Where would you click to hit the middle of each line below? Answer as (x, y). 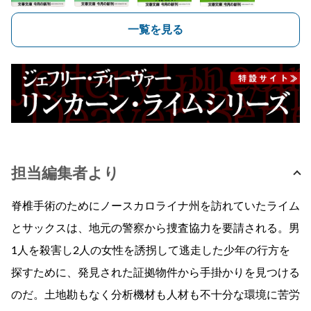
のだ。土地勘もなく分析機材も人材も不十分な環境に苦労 (155, 295)
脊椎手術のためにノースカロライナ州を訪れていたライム (155, 207)
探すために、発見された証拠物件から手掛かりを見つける (155, 273)
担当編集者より (65, 174)
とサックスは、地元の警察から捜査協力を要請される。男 (155, 229)
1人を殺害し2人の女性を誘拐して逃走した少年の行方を (151, 251)
